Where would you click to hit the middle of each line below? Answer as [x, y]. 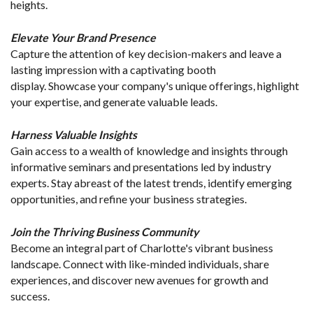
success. [30, 296]
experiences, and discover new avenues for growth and [139, 280]
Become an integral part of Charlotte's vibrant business [142, 248]
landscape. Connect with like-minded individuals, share [140, 264]
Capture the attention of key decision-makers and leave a [146, 54]
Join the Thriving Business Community [105, 232]
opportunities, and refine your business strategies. [129, 199]
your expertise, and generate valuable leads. [114, 102]
